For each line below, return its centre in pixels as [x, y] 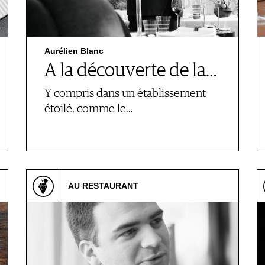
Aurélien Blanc [74, 51]
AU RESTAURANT [103, 186]
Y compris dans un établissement [125, 94]
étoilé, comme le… [89, 109]
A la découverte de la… [130, 71]
